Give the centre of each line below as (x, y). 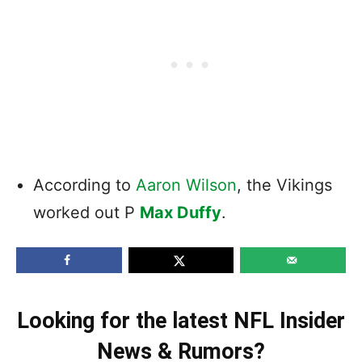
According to (84, 185)
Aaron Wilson (186, 185)
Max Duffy (181, 212)
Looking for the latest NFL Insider (181, 320)
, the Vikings (284, 185)
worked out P (86, 212)
